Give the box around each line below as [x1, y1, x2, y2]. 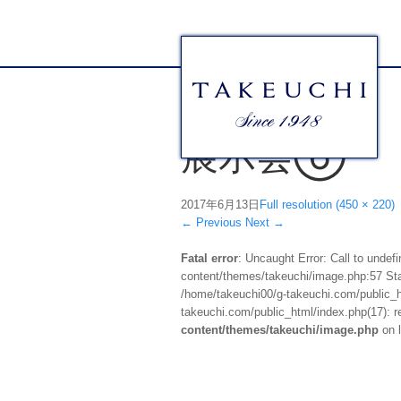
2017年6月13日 [181, 198, 260, 212]
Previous [192, 216, 242, 230]
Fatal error [181, 252, 238, 266]
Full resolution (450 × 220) [260, 198, 395, 212]
